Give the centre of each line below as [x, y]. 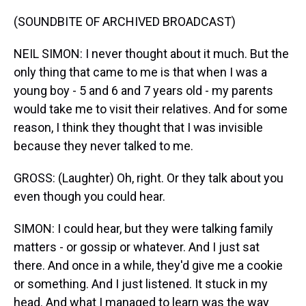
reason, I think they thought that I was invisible [138, 127]
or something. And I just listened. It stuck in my [141, 284]
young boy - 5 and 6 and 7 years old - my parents [143, 91]
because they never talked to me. [103, 146]
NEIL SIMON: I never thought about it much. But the [151, 54]
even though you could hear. [89, 196]
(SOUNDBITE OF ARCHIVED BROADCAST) [125, 22]
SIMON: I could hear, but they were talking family [143, 228]
